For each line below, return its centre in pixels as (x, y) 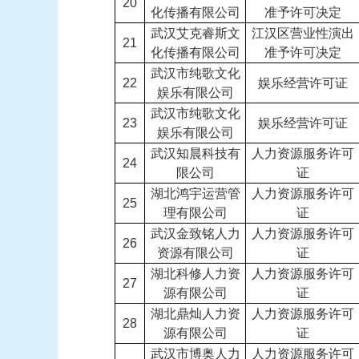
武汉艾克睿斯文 (195, 33)
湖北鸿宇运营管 (195, 194)
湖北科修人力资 (195, 274)
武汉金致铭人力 (195, 234)
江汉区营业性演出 (303, 33)
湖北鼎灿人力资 (195, 314)
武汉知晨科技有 (195, 153)
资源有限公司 (195, 253)
